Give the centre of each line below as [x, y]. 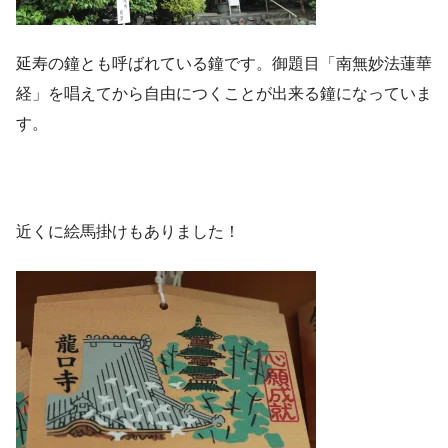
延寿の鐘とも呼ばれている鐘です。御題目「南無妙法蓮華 [224, 64]
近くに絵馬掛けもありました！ [128, 232]
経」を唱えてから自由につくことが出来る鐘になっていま [224, 94]
